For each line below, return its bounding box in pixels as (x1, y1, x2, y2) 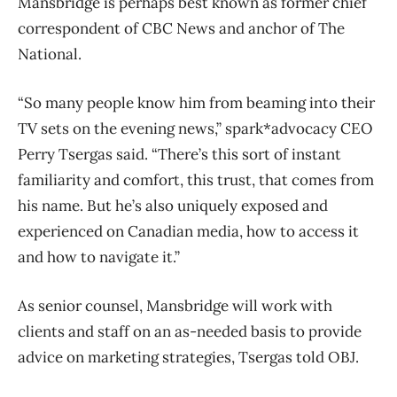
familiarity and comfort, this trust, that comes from (18, 169, 374, 190)
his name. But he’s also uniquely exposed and (18, 195, 328, 215)
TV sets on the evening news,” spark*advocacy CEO (18, 118, 373, 138)
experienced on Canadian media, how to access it (18, 221, 359, 241)
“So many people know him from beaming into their (18, 92, 375, 113)
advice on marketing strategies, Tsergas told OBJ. (18, 346, 362, 367)
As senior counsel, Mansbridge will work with (18, 295, 332, 315)
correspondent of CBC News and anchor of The (18, 18, 345, 38)
